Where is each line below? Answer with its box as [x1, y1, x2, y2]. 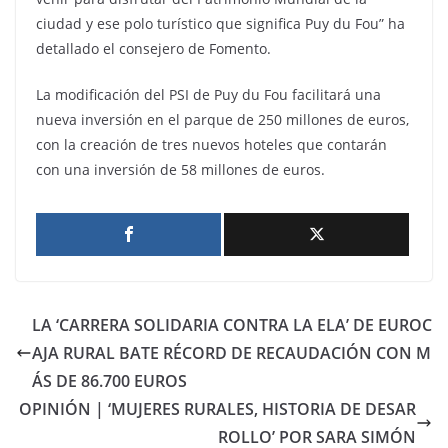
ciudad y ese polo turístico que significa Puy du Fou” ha [36, 14, 405, 34]
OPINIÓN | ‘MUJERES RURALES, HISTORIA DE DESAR [19, 398, 416, 421]
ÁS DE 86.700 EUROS [32, 370, 187, 393]
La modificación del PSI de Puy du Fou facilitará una [36, 85, 381, 105]
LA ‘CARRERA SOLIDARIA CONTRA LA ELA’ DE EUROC [32, 314, 432, 337]
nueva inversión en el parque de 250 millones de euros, [36, 110, 409, 130]
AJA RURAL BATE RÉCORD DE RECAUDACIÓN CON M [32, 342, 431, 365]
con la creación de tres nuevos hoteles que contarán [36, 135, 387, 155]
